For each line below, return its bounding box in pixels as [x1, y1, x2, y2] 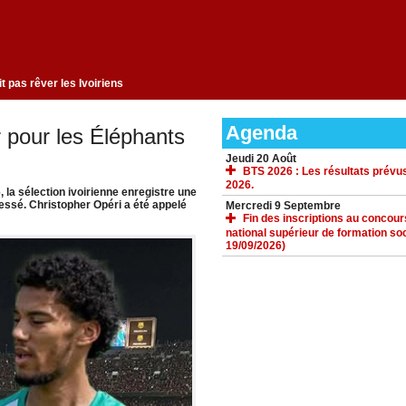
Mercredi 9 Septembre [225, 199, 341, 213]
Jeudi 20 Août [225, 152, 296, 166]
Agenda [225, 121, 297, 145]
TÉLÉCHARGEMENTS [227, 326, 342, 340]
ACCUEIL [227, 279, 277, 293]
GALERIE [227, 303, 276, 316]
